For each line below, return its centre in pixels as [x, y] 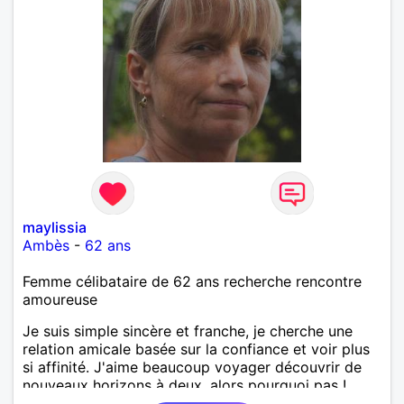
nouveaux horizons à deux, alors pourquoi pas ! [184, 385]
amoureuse [60, 299]
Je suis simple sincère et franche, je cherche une [188, 331]
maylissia [55, 227]
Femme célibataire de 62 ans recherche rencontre [192, 281]
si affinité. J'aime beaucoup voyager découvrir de [192, 367]
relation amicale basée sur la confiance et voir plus [196, 349]
